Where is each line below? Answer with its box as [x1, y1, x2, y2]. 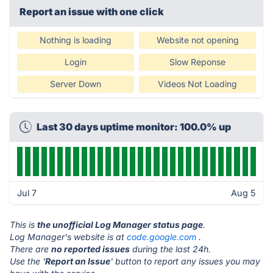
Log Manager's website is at [10, 232, 127, 242]
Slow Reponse [169, 57, 225, 67]
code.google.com [127, 232, 196, 242]
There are [10, 244, 51, 254]
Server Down [50, 79, 101, 89]
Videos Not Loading [158, 79, 237, 89]
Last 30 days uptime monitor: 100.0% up [37, 121, 231, 133]
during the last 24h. [130, 244, 211, 254]
